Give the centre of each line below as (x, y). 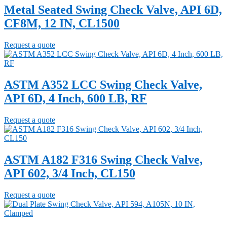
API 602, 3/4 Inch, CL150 (70, 173)
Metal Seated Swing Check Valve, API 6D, (113, 10)
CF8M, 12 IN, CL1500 (62, 24)
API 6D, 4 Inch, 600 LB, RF (75, 99)
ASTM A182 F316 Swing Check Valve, (103, 159)
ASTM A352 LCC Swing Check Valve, (103, 85)
